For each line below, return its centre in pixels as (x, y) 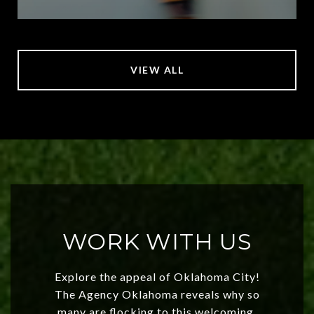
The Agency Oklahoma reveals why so (157, 294)
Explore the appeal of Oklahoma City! (157, 276)
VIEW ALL (157, 69)
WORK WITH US (157, 241)
